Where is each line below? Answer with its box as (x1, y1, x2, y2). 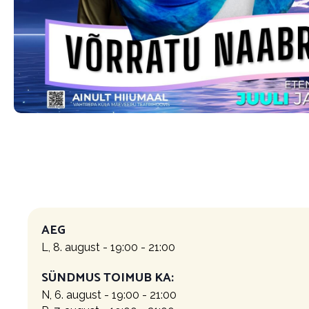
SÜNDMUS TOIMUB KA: (41, 267, 174, 288)
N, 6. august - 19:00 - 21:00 (41, 288, 177, 301)
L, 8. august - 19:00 (41, 240, 138, 254)
